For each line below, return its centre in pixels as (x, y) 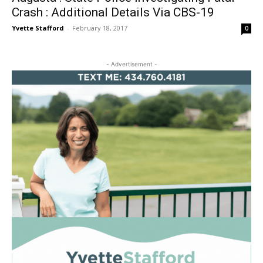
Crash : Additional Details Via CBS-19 (113, 12)
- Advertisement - (131, 64)
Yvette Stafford (38, 28)
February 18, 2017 (100, 28)
